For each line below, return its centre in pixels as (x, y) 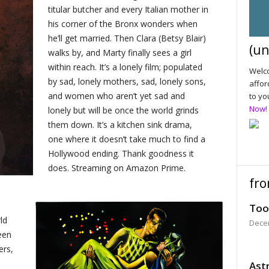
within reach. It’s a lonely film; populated (125, 67)
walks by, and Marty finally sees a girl (120, 52)
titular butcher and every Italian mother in (128, 9)
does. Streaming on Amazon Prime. (117, 168)
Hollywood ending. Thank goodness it (121, 153)
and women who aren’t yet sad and (117, 95)
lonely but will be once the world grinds (124, 110)
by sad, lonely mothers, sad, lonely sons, (127, 81)
